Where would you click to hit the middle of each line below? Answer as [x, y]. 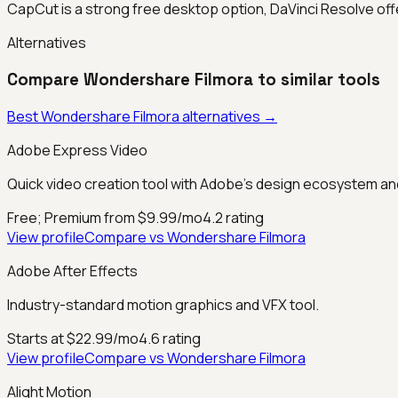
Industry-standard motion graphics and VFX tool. [163, 304]
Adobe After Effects [72, 271]
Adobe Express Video [77, 150]
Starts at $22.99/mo [73, 338]
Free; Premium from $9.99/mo [105, 217]
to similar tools [317, 80]
